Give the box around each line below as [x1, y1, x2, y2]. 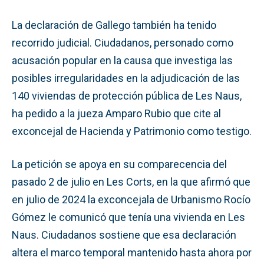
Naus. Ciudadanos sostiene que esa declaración [12, 228, 236, 241]
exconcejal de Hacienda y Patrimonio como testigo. [12, 124, 252, 137]
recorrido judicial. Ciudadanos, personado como [12, 36, 233, 49]
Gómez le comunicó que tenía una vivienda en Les [12, 210, 245, 223]
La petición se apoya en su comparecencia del [12, 157, 227, 170]
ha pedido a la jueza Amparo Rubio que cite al [12, 107, 221, 120]
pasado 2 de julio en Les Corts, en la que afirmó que [12, 175, 250, 188]
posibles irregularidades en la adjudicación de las [12, 71, 240, 84]
